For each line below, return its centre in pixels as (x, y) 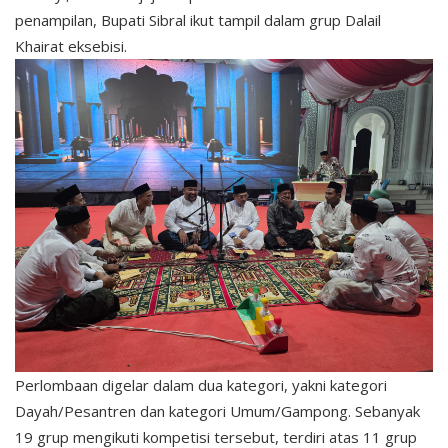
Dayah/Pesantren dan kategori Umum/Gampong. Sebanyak (217, 411)
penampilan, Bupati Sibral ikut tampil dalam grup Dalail (198, 19)
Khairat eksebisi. (71, 45)
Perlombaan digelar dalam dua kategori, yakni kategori (201, 385)
